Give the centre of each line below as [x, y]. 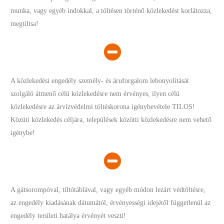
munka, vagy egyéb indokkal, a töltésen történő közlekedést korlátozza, [111, 11]
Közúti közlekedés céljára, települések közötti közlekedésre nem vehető [111, 120]
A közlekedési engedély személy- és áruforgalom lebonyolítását [100, 81]
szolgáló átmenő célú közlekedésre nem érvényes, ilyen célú [95, 94]
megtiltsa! [25, 24]
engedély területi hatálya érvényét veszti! [68, 216]
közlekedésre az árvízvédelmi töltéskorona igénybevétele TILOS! [103, 107]
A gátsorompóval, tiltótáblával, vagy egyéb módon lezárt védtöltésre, [108, 190]
